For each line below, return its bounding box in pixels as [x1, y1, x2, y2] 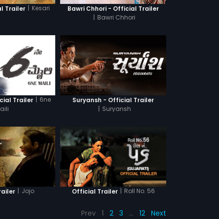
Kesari [32, 4, 50, 12]
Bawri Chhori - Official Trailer [67, 4, 159, 13]
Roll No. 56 [124, 187, 155, 195]
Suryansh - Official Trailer [72, 95, 154, 104]
